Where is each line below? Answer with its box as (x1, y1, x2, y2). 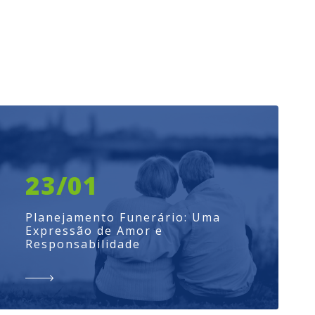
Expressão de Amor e (25, 223, 163, 238)
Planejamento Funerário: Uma (25, 210, 221, 225)
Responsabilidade (25, 236, 141, 252)
